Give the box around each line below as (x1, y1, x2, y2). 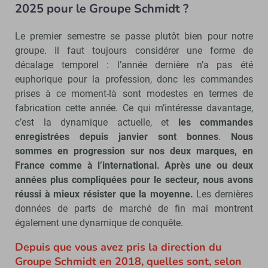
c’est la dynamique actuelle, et (15, 116, 178, 128)
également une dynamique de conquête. (15, 217, 183, 229)
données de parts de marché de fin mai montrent (15, 202, 253, 214)
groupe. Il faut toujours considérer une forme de (15, 44, 253, 56)
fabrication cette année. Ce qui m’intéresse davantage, (15, 102, 253, 114)
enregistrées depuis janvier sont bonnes (15, 130, 218, 142)
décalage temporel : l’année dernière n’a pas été (15, 59, 253, 71)
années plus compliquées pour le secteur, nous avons (15, 173, 253, 185)
